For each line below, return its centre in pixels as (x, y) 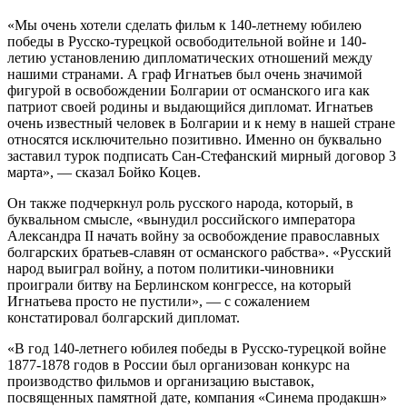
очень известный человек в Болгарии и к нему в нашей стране (201, 123)
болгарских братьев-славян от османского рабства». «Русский (199, 252)
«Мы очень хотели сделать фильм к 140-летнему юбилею (184, 25)
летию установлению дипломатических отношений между (190, 57)
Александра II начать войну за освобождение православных (194, 235)
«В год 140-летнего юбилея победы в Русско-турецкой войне (197, 348)
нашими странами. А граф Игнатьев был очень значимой (185, 74)
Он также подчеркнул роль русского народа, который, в (180, 203)
